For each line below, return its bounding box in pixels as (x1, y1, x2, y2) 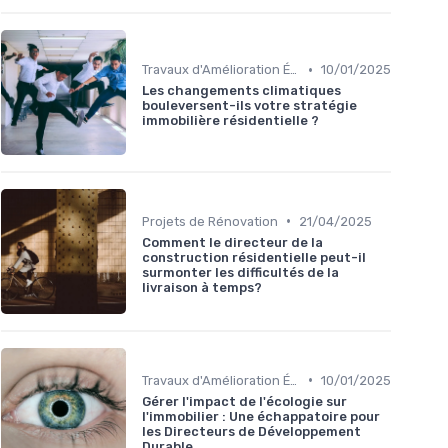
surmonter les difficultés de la (142, 264, 339, 280)
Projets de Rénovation (142, 213, 278, 229)
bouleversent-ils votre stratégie (142, 98, 357, 114)
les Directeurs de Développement (142, 423, 361, 439)
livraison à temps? (142, 279, 262, 295)
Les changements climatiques (142, 83, 341, 99)
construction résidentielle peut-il (142, 249, 366, 265)
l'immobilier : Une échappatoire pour (142, 408, 380, 424)
